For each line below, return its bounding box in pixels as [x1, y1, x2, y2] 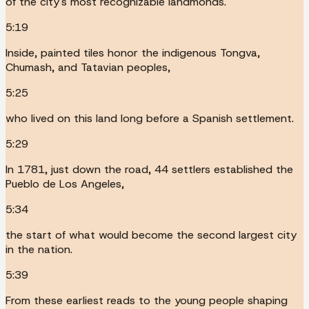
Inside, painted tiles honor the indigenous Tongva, [6, 45, 260, 60]
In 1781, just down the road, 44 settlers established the [6, 161, 293, 177]
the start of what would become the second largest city [6, 227, 297, 242]
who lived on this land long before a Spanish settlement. [6, 110, 294, 126]
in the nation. [6, 241, 72, 257]
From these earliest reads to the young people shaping [6, 292, 288, 308]
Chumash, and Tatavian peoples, [6, 59, 170, 74]
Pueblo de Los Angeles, [6, 176, 124, 191]
